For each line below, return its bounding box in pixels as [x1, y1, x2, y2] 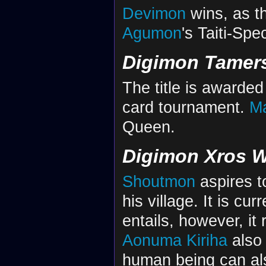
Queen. [122, 117, 175, 136]
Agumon [122, 24, 182, 43]
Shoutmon [122, 172, 195, 191]
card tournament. [122, 97, 249, 116]
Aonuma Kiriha [122, 230, 227, 249]
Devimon [122, 4, 186, 23]
